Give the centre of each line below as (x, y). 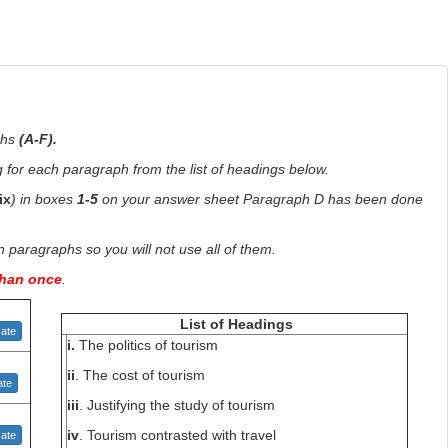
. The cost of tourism (140, 375)
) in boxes (44, 199)
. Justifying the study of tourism (177, 405)
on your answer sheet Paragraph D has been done (260, 199)
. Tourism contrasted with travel (177, 435)
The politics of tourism (146, 345)
